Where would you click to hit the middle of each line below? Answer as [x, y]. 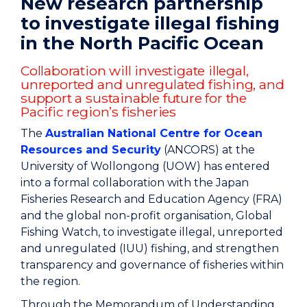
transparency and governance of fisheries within [152, 265]
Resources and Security [91, 149]
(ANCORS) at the [208, 149]
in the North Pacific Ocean [142, 42]
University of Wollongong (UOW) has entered [145, 166]
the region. [50, 281]
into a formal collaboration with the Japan [135, 182]
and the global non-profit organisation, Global [146, 215]
